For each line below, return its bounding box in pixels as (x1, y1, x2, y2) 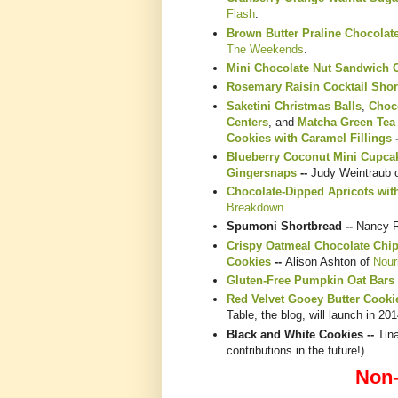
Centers (227, 115, 268, 129)
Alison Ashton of (285, 254, 373, 268)
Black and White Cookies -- (227, 327, 378, 341)
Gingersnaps (227, 165, 297, 179)
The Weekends (227, 42, 304, 56)
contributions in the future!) (227, 343, 364, 357)
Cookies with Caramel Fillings (227, 131, 392, 145)
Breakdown (227, 201, 283, 215)
